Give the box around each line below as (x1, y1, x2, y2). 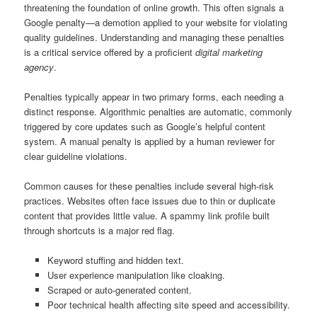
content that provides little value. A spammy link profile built (24, 208, 270, 222)
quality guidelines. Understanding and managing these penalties (24, 30, 285, 44)
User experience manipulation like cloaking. (47, 267, 225, 282)
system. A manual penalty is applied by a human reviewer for (24, 134, 275, 148)
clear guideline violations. (24, 149, 128, 163)
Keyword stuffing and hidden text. (47, 253, 184, 267)
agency (24, 59, 54, 74)
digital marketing (195, 45, 263, 59)
